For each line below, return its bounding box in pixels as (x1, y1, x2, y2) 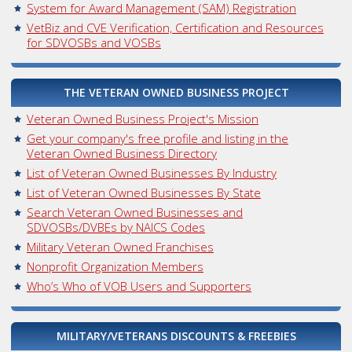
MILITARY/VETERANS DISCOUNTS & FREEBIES (56, 328, 296, 344)
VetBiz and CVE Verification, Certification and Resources (27, 20, 324, 36)
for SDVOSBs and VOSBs (27, 35, 161, 51)
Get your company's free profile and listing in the (27, 130, 288, 147)
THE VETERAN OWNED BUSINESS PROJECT (63, 85, 289, 101)
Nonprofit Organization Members (27, 258, 203, 275)
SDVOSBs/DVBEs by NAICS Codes (27, 219, 205, 236)
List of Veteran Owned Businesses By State (27, 185, 261, 201)
